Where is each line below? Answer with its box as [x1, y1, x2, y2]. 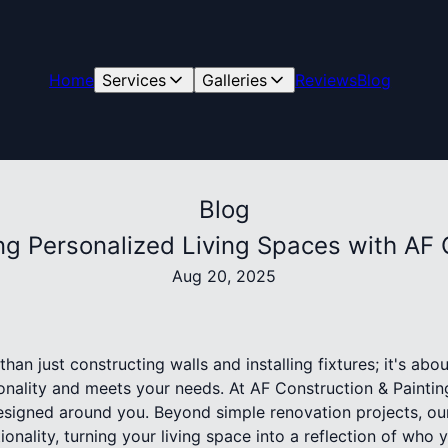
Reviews [295, 70, 358, 90]
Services [102, 70, 167, 90]
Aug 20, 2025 [172, 266, 276, 286]
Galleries [202, 70, 268, 90]
